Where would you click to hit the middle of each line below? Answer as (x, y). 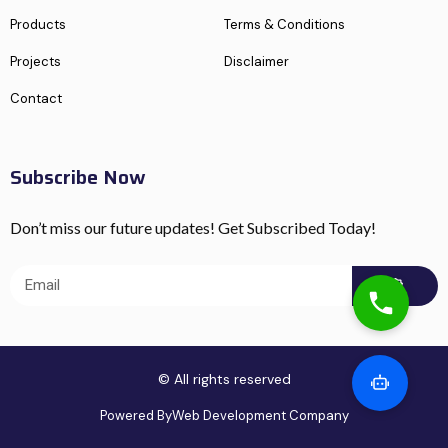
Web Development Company (260, 415)
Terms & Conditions (284, 24)
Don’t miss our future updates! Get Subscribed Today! (193, 227)
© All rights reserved (224, 378)
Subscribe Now (78, 176)
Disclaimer (256, 61)
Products (38, 24)
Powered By (135, 415)
